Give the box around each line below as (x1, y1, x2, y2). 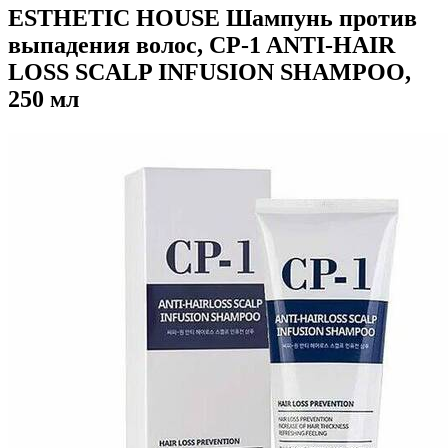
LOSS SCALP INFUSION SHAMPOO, (8, 58, 411, 85)
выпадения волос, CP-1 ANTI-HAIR (8, 31, 395, 58)
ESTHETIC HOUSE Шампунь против (8, 4, 417, 31)
